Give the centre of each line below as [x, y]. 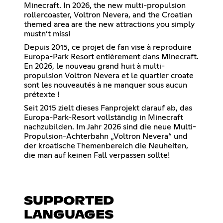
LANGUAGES [69, 215]
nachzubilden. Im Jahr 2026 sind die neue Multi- [110, 127]
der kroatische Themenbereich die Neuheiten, [106, 146]
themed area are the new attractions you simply [109, 24]
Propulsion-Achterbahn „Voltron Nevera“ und [106, 136]
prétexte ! [42, 94]
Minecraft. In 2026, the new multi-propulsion [105, 5]
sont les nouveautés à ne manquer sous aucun [106, 85]
